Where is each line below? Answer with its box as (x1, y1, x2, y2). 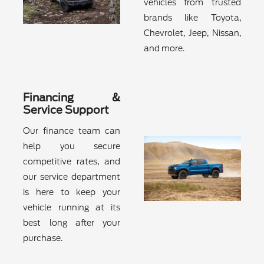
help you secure (23, 141, 120, 151)
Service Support (23, 104, 110, 117)
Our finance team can (23, 126, 120, 136)
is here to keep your (23, 187, 120, 197)
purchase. (23, 233, 63, 243)
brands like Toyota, (144, 13, 241, 23)
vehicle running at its (23, 203, 120, 213)
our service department (23, 172, 120, 182)
